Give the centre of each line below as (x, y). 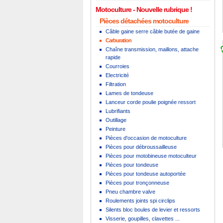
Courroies (117, 66)
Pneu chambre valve (130, 192)
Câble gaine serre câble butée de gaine (153, 31)
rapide (113, 57)
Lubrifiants (118, 111)
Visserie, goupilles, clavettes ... (143, 219)
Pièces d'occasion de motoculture (146, 138)
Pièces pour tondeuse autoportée (146, 174)
